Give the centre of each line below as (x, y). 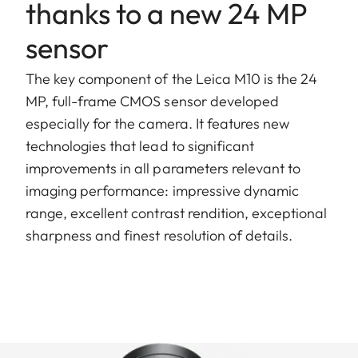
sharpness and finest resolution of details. (159, 235)
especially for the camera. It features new (158, 123)
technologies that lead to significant (140, 145)
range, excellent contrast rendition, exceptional (177, 213)
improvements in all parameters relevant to (163, 168)
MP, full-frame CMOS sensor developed (152, 101)
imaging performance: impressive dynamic (162, 190)
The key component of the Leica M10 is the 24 (172, 78)
